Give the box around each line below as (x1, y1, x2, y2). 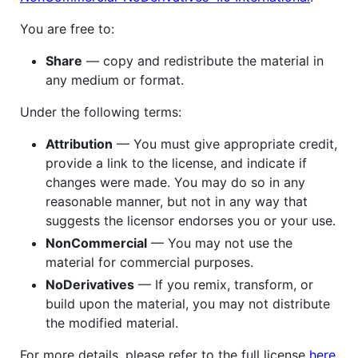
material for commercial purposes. (46, 253, 253, 270)
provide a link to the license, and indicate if (46, 154, 307, 171)
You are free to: (20, 20, 114, 37)
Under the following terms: (20, 103, 181, 120)
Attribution (46, 135, 113, 152)
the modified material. (46, 314, 178, 331)
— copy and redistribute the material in (82, 52, 324, 69)
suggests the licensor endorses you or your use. (46, 212, 336, 229)
